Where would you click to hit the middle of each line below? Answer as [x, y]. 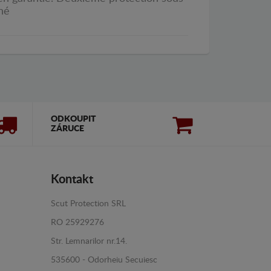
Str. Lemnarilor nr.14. [89, 241]
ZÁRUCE [67, 129]
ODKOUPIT [73, 119]
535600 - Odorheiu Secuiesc [104, 260]
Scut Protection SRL [88, 204]
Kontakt [72, 179]
